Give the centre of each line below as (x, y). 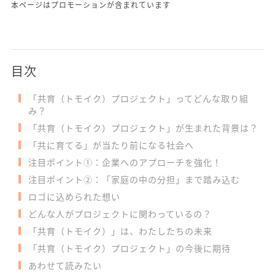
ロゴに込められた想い (74, 196)
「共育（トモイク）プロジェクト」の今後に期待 (129, 248)
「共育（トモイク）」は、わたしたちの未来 (120, 231)
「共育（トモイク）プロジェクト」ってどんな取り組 (138, 98)
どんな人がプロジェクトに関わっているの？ (120, 214)
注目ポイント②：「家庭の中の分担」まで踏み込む (134, 179)
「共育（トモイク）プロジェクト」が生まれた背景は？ (143, 128)
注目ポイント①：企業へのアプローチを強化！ (125, 162)
